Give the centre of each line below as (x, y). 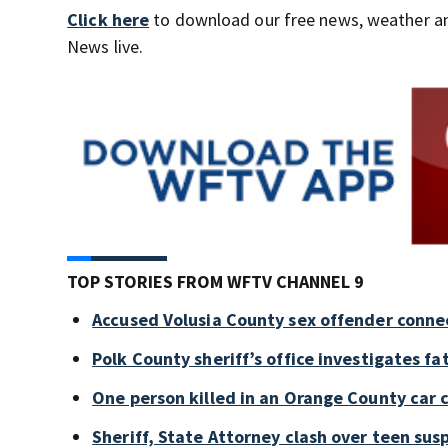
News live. (105, 47)
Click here (108, 20)
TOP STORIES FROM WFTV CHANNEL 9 (216, 281)
